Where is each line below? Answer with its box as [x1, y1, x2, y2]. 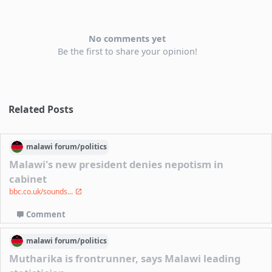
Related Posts [8, 102, 74, 116]
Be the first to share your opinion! [57, 46, 197, 58]
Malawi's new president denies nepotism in [9, 157, 224, 171]
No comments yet [89, 33, 166, 45]
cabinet [9, 172, 47, 186]
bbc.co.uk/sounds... [9, 186, 75, 197]
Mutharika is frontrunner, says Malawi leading [9, 251, 241, 265]
